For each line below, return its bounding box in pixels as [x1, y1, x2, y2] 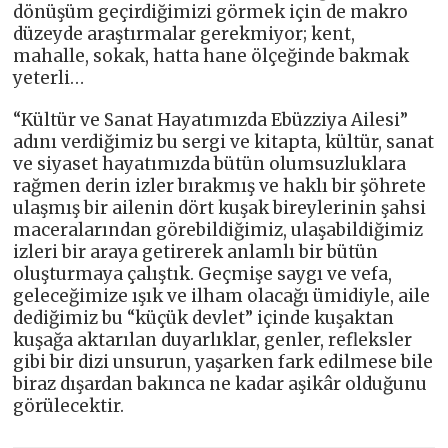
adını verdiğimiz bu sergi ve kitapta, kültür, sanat [13, 130, 435, 153]
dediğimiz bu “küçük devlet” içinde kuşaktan [13, 306, 395, 329]
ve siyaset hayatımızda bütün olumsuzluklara [13, 152, 407, 175]
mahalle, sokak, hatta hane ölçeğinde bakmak [13, 44, 410, 67]
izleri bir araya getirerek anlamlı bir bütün [13, 240, 379, 263]
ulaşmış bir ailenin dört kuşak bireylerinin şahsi [13, 196, 427, 219]
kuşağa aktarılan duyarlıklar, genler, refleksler [13, 328, 413, 351]
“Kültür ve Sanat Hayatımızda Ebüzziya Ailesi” [13, 108, 409, 131]
